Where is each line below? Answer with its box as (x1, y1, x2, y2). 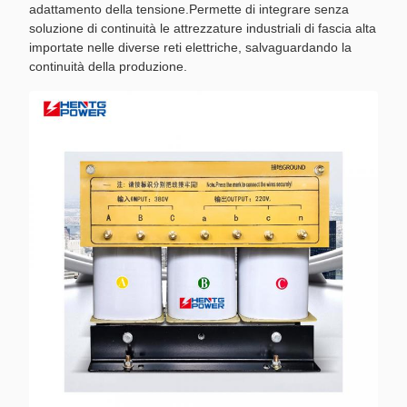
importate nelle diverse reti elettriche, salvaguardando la (29, 40, 352, 55)
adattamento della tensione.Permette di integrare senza (29, 2, 349, 16)
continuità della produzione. (29, 59, 187, 74)
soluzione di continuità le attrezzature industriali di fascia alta (29, 21, 376, 35)
